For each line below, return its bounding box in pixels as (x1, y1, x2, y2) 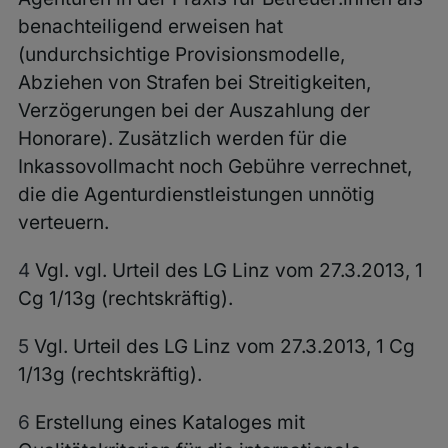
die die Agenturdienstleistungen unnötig (17, 183, 375, 207)
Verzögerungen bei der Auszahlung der (17, 99, 370, 123)
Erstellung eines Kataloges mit (29, 411, 305, 435)
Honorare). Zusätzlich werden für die (17, 127, 347, 151)
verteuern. (17, 211, 109, 235)
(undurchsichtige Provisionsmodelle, (17, 43, 345, 67)
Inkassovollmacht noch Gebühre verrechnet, (17, 155, 412, 179)
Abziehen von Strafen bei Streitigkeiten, (17, 71, 371, 95)
